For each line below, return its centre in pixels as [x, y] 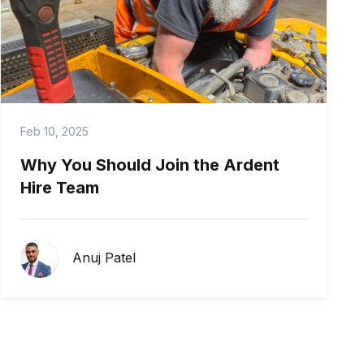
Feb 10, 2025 [54, 131]
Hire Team [59, 187]
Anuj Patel [104, 258]
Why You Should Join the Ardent [149, 165]
